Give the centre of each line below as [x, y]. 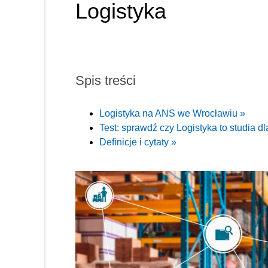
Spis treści [106, 81]
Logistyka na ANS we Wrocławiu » [172, 114]
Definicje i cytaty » [138, 142]
